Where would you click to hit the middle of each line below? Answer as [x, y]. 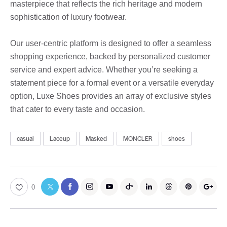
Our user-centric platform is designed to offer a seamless [111, 43]
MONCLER [138, 139]
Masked [97, 139]
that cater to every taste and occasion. [78, 109]
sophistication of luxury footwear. [68, 17]
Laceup [60, 139]
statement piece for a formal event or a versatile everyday [112, 83]
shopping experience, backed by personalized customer [110, 56]
